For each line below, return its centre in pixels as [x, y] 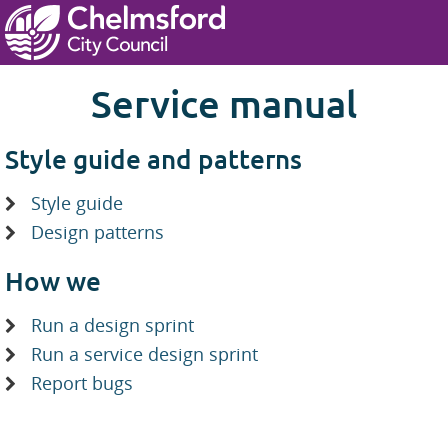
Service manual [224, 103]
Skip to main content [101, 52]
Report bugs [82, 383]
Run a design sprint [112, 325]
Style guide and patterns [153, 158]
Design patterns [97, 232]
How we [53, 280]
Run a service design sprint [144, 354]
